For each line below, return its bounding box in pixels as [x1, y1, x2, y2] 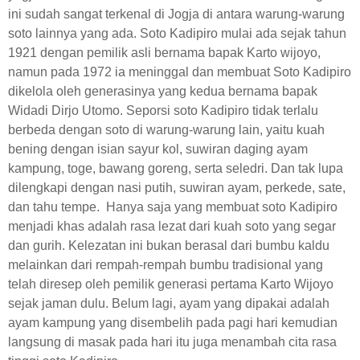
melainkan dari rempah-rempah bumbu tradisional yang [8, 258, 323, 272]
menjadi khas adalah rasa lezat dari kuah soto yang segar [8, 219, 336, 233]
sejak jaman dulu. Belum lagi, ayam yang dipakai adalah [8, 297, 329, 310]
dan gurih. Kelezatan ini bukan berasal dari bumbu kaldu [8, 239, 329, 252]
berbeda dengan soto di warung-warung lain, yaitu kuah [8, 123, 325, 137]
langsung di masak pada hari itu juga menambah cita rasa [8, 335, 337, 349]
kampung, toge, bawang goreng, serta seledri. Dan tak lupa [8, 162, 343, 175]
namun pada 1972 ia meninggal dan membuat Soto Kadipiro [8, 65, 351, 79]
